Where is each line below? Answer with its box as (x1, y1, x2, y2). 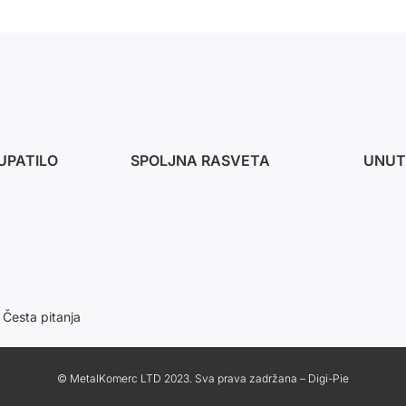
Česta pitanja (3, 308, 82, 324)
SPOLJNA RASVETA (130, 150, 271, 169)
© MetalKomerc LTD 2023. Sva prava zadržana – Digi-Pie (56, 371, 349, 385)
